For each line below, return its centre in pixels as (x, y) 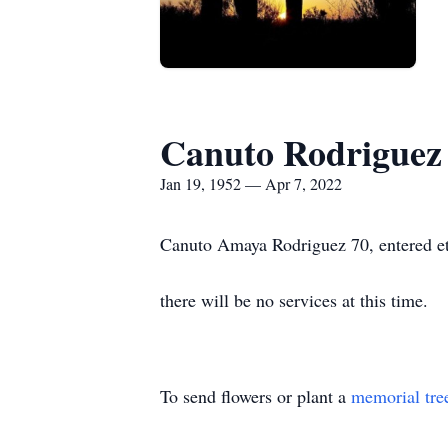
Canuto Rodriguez (301, 152)
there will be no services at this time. (294, 300)
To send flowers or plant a (255, 396)
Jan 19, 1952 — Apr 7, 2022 (251, 183)
